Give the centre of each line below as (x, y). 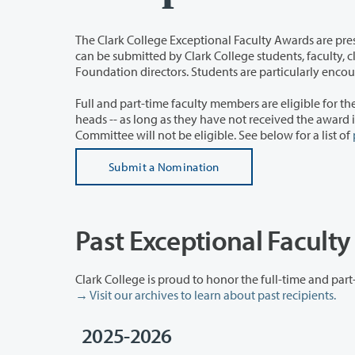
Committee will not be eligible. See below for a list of (244, 134)
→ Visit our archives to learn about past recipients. (206, 295)
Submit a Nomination (164, 166)
